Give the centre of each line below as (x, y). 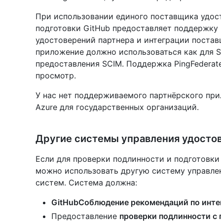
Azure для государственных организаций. (117, 107)
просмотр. (56, 76)
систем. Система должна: (86, 183)
